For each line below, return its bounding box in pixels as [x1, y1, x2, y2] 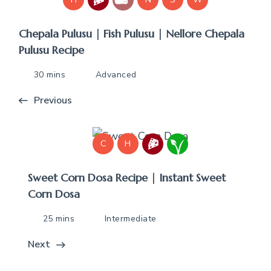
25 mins [42, 213, 74, 225]
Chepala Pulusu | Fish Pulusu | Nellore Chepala [19, 27, 244, 41]
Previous [34, 94, 72, 108]
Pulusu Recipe [19, 43, 84, 57]
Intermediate [104, 213, 157, 225]
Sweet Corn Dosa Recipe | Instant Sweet [28, 171, 226, 185]
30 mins [33, 69, 65, 81]
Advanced [95, 69, 137, 81]
